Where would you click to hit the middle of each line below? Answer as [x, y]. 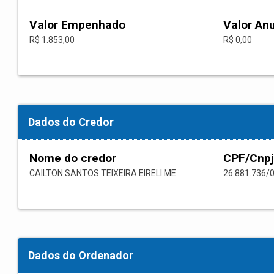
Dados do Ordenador [81, 256]
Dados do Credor [71, 122]
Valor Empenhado [77, 25]
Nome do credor [73, 158]
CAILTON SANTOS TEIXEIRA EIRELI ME [103, 173]
